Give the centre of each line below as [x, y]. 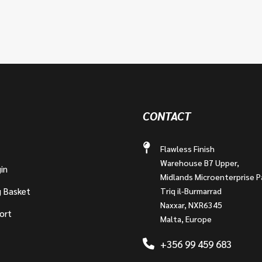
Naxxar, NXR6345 [191, 204]
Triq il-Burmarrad [191, 190]
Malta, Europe [186, 218]
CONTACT [166, 116]
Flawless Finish [187, 148]
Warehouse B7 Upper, [199, 162]
